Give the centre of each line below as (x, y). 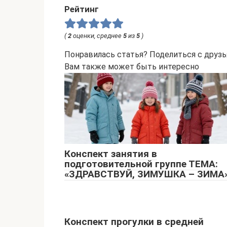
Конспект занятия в (111, 154)
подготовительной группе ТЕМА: (141, 164)
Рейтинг (82, 9)
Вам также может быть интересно (132, 66)
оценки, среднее (97, 35)
